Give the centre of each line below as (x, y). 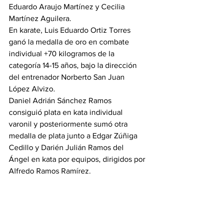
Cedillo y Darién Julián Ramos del (67, 147)
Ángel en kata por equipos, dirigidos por (78, 159)
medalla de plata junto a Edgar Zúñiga (74, 135)
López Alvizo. (32, 88)
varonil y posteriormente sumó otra (69, 124)
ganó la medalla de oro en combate (70, 42)
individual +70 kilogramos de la (63, 53)
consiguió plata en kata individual (67, 112)
